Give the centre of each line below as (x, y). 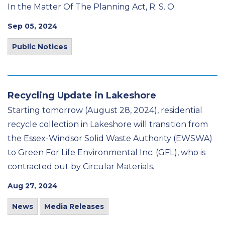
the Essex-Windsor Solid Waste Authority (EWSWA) (110, 138)
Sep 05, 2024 (33, 26)
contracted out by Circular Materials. (81, 166)
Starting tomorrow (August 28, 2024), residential (105, 110)
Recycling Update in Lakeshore (82, 95)
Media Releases (74, 206)
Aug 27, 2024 (33, 186)
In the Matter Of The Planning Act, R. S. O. (92, 7)
